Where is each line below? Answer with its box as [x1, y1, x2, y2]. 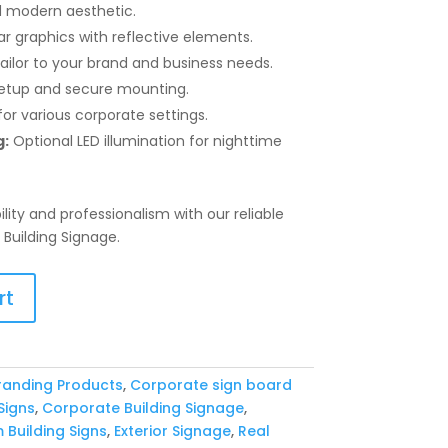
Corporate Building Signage [41, 397, 244, 418]
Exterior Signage [113, 420, 231, 441]
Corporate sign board [129, 374, 292, 395]
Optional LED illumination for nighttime [8, 130, 282, 151]
